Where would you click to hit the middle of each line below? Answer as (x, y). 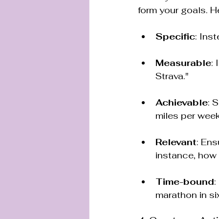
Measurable (183, 63)
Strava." (172, 76)
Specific (175, 36)
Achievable (182, 102)
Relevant (176, 142)
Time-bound (185, 181)
